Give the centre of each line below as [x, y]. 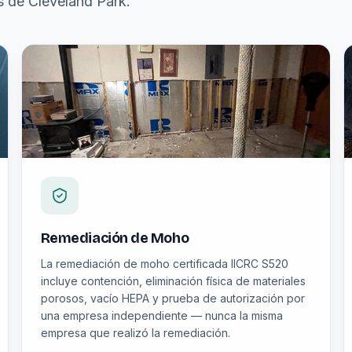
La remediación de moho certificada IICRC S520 [164, 264]
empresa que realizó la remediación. [135, 333]
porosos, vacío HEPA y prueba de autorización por [172, 298]
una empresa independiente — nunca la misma [161, 315]
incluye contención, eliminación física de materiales [173, 281]
